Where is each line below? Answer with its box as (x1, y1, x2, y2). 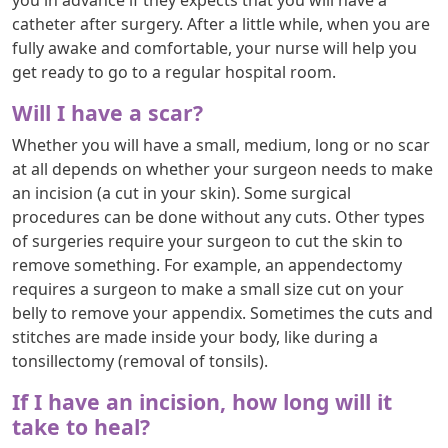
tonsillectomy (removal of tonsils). (12, 349, 268, 372)
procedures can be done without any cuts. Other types (12, 205, 425, 228)
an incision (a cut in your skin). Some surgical (12, 181, 351, 204)
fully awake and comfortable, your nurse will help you (12, 36, 417, 59)
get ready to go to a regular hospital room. (12, 60, 336, 83)
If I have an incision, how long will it (12, 386, 392, 416)
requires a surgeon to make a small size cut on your (12, 277, 404, 300)
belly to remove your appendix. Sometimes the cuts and (12, 301, 433, 324)
